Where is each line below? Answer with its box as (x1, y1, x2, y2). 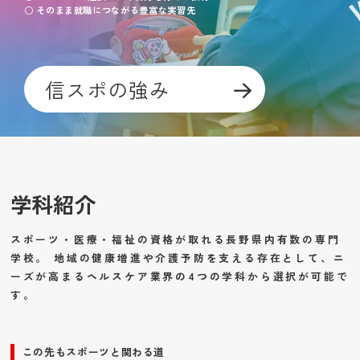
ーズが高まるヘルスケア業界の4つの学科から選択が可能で (10, 268, 350, 284)
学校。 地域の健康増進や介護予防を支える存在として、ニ (10, 249, 346, 265)
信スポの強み (45, 74, 170, 104)
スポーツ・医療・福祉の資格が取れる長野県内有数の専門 (10, 231, 341, 247)
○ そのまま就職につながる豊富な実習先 (24, 2, 196, 16)
